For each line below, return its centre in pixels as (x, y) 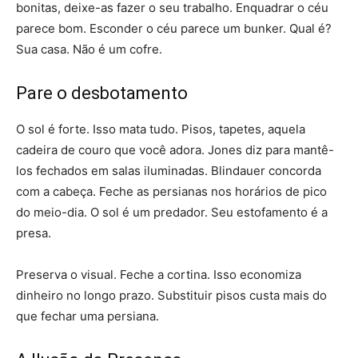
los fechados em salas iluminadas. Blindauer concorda (169, 171)
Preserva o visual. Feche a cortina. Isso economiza (159, 275)
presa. (34, 233)
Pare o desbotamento (102, 93)
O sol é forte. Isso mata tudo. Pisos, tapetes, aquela (161, 129)
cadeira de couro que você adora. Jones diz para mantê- (175, 150)
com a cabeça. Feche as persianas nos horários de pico (171, 192)
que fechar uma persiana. (88, 316)
